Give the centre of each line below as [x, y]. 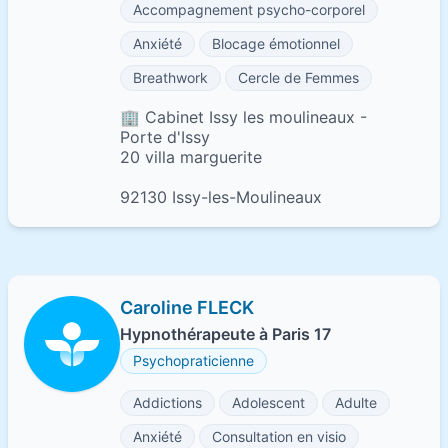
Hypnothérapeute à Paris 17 [225, 334]
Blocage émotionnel [276, 43]
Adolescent [268, 402]
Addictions [167, 402]
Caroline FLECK [187, 307]
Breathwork [170, 77]
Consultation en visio [279, 436]
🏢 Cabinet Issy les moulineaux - [243, 117]
